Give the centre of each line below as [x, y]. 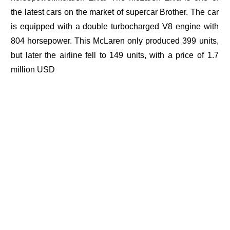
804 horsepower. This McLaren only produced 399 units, [115, 41]
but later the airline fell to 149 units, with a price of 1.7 [115, 55]
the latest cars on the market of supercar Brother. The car [115, 12]
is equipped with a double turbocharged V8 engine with [115, 27]
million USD [33, 70]
